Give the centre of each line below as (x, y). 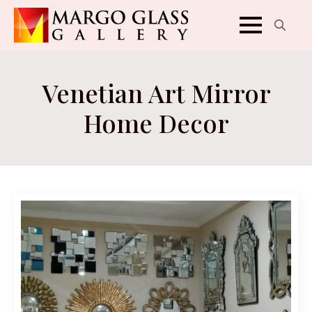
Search (280, 50)
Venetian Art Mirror (156, 93)
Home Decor (156, 123)
